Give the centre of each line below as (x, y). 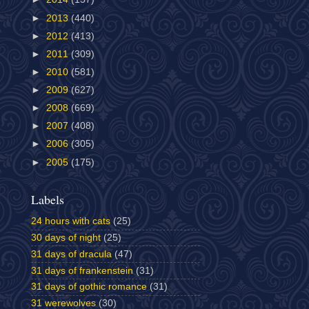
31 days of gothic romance (89, 287)
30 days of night (66, 238)
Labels (48, 199)
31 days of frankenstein (82, 270)
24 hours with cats (71, 221)
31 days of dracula (71, 254)
